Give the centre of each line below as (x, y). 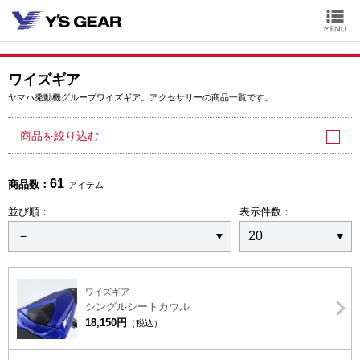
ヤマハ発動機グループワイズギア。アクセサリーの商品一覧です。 (141, 97)
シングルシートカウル (137, 307)
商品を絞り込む (59, 136)
